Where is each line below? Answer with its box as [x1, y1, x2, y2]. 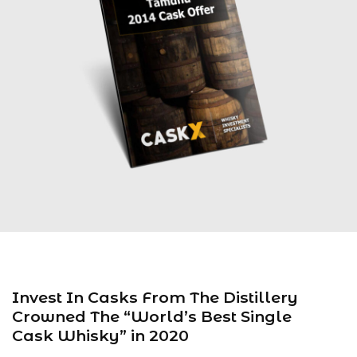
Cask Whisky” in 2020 [12, 326, 189, 346]
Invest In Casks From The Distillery [12, 288, 298, 308]
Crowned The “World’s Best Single [12, 307, 292, 327]
